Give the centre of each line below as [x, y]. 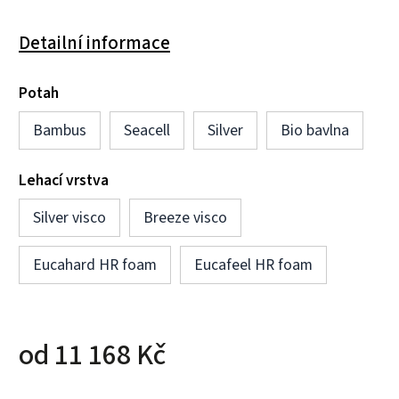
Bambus [60, 130]
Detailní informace [94, 42]
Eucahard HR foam [95, 265]
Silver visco [69, 217]
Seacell [147, 130]
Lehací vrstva [64, 180]
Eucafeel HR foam [253, 265]
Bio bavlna [315, 130]
